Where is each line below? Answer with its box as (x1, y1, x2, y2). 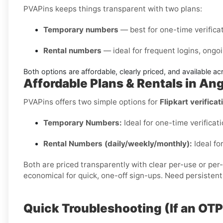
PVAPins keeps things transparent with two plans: (23, 4, 202, 14)
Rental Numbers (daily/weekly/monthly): (43, 139, 192, 149)
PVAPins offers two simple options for (23, 97, 160, 107)
